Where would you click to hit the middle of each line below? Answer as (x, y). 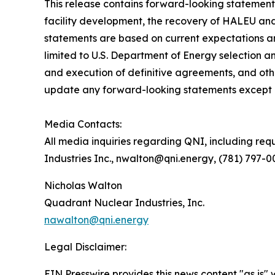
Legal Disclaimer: (85, 246)
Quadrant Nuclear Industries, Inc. (124, 202)
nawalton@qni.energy (96, 219)
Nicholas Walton (83, 185)
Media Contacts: (83, 124)
